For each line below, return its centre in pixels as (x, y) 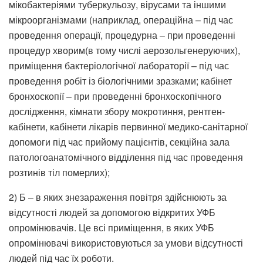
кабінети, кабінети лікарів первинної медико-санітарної (128, 126)
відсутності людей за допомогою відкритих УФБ (112, 212)
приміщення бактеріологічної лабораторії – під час (119, 65)
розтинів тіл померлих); (59, 172)
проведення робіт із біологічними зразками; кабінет (120, 80)
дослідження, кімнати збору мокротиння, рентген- (117, 111)
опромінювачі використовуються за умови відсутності (126, 242)
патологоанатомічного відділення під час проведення (126, 157)
